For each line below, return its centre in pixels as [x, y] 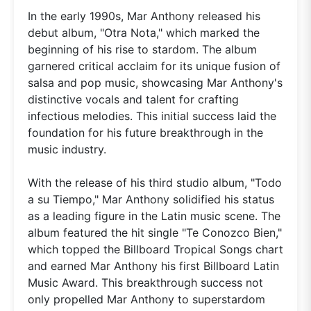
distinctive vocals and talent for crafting [133, 99]
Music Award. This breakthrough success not [145, 282]
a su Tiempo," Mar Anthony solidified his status [151, 199]
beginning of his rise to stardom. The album [142, 49]
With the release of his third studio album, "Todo [155, 182]
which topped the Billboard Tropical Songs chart [155, 249]
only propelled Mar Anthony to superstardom [146, 299]
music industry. [67, 149]
